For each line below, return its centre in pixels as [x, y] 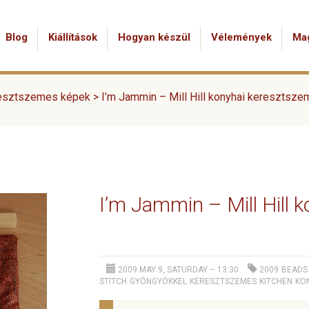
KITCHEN [276, 281]
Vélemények [241, 37]
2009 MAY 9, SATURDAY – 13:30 [177, 270]
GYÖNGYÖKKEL [158, 281]
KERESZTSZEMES [223, 281]
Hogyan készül [154, 37]
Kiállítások [73, 37]
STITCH [113, 281]
